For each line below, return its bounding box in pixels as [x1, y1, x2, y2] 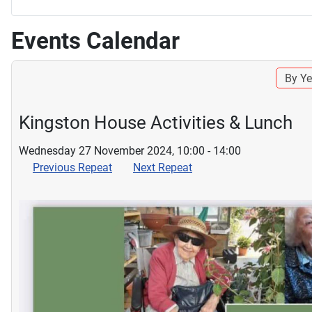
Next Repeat [133, 160, 192, 174]
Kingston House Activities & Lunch [19, 111, 292, 133]
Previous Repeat [33, 160, 112, 174]
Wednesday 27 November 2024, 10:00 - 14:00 [19, 143, 241, 157]
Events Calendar [11, 26, 180, 54]
